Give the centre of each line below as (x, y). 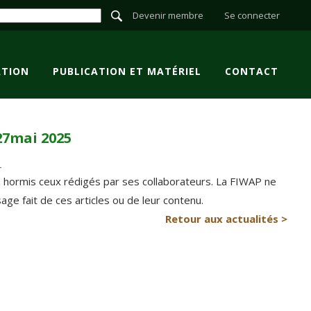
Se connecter (252, 16)
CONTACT (252, 71)
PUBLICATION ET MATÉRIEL (127, 71)
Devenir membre (168, 16)
